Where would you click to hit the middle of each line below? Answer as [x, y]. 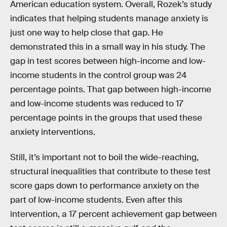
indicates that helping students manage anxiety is [109, 18]
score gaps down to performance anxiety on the [105, 185]
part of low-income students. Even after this [96, 200]
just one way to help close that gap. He [87, 33]
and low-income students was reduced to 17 [97, 104]
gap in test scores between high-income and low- [108, 61]
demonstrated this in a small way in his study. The [108, 47]
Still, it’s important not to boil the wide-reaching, [104, 157]
